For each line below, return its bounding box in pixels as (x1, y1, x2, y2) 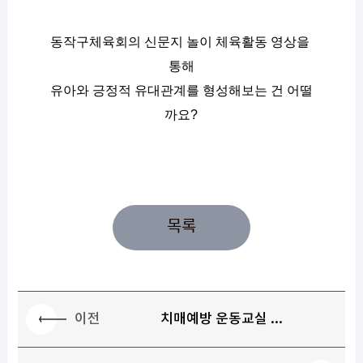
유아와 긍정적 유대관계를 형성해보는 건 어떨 (49, 83, 313, 97)
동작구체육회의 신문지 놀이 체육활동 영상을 (49, 34, 310, 49)
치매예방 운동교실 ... (160, 311, 284, 328)
